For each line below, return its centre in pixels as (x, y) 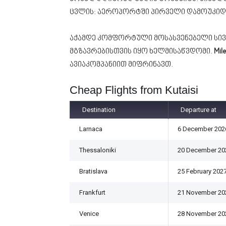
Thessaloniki (98, 150)
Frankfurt (92, 192)
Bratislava (93, 171)
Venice (89, 214)
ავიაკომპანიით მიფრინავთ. (121, 65)
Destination (99, 110)
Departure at (199, 110)
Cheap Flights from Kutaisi (134, 90)
